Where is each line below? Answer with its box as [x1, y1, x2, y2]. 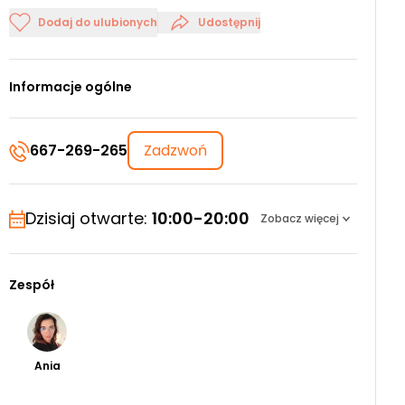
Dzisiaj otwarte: [25, 207, 153, 230]
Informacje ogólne [9, 78, 133, 96]
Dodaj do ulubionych [38, 14, 158, 30]
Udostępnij [198, 14, 261, 30]
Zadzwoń [144, 140, 208, 161]
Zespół [9, 276, 55, 294]
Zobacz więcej [260, 211, 340, 226]
